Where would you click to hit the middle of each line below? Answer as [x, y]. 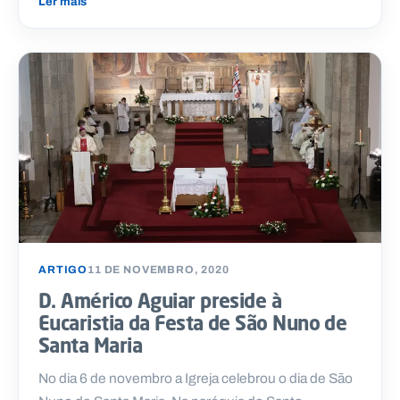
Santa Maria [90, 345]
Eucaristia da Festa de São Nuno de [193, 322]
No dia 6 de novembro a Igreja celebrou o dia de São [196, 378]
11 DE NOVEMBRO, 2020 [158, 269]
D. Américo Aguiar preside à [160, 300]
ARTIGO [63, 269]
